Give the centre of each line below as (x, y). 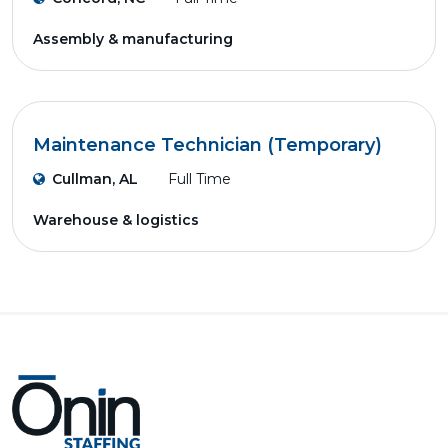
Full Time (199, 179)
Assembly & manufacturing (133, 39)
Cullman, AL (95, 179)
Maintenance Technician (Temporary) (207, 145)
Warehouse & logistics (116, 220)
